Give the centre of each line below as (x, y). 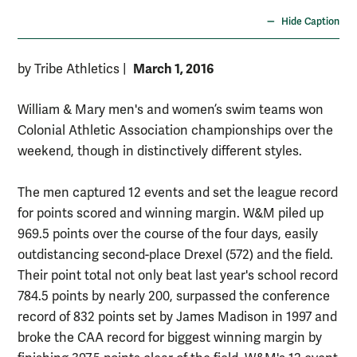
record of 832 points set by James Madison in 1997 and (177, 318)
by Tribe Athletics (70, 70)
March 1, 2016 (173, 69)
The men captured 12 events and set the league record (178, 193)
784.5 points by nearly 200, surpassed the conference (174, 297)
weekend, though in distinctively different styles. (160, 152)
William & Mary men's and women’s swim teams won (171, 110)
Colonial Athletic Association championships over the (175, 131)
